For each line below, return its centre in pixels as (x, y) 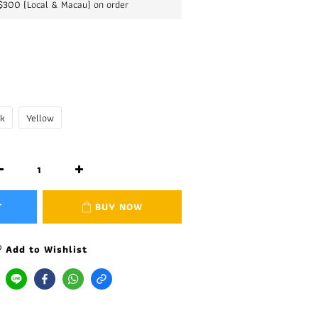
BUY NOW (119, 207)
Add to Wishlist (46, 249)
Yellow (40, 118)
